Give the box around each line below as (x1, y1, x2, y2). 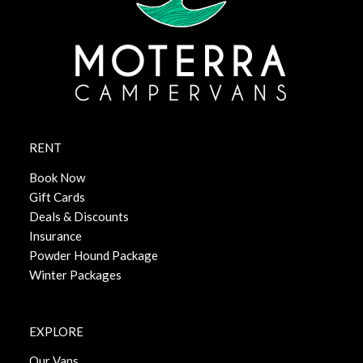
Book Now (28, 170, 85, 185)
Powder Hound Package (28, 248, 158, 263)
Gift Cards (28, 190, 85, 204)
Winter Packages (28, 267, 122, 282)
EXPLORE (28, 323, 83, 339)
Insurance (28, 228, 82, 243)
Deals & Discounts (28, 209, 129, 224)
